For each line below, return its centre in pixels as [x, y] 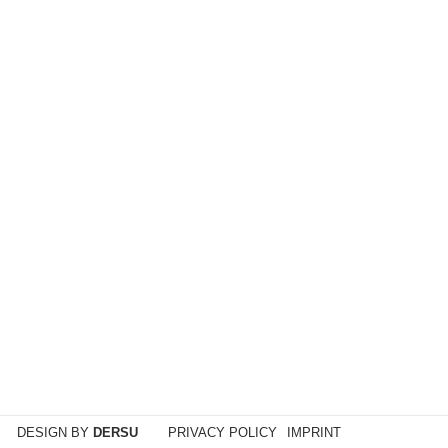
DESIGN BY [54, 432]
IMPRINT [313, 432]
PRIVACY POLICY [222, 432]
